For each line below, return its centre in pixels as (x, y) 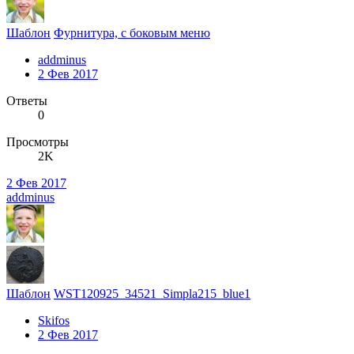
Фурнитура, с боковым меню (132, 32)
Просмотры (38, 141)
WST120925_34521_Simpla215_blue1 (152, 293)
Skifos (54, 320)
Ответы (27, 100)
